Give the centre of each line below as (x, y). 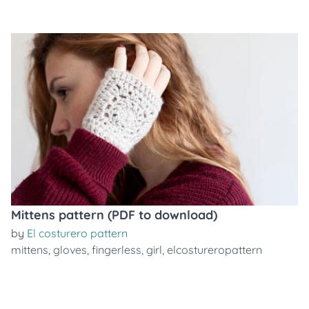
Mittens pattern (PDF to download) (114, 215)
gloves (70, 250)
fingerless (117, 250)
